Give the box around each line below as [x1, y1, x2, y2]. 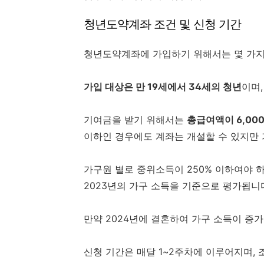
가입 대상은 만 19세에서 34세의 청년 [84, 81, 242, 93]
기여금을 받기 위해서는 [84, 114, 187, 126]
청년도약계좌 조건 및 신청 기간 [84, 17, 241, 32]
